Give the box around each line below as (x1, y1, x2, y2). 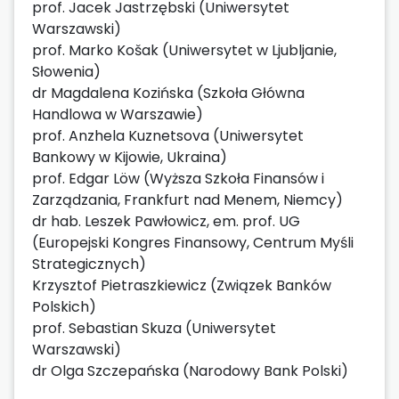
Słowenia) (32, 61, 101, 82)
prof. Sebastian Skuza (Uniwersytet (32, 317, 276, 338)
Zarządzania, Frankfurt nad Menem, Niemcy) (32, 189, 343, 210)
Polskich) (32, 296, 96, 317)
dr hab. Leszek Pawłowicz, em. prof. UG (32, 210, 300, 232)
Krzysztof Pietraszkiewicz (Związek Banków (32, 274, 331, 296)
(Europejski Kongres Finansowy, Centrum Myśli (32, 232, 354, 253)
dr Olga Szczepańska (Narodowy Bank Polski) (32, 360, 348, 381)
